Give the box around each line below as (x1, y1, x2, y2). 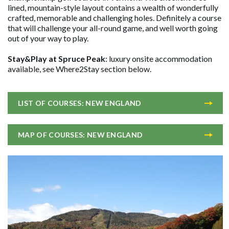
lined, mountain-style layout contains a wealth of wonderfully (8, 3, 219, 12)
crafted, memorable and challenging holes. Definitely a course (8, 13, 222, 22)
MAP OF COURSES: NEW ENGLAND (18, 130, 143, 139)
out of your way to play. (8, 33, 89, 43)
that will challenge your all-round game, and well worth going (8, 23, 218, 33)
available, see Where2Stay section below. (8, 64, 152, 74)
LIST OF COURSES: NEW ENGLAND (18, 99, 142, 107)
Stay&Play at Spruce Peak (8, 54, 106, 63)
